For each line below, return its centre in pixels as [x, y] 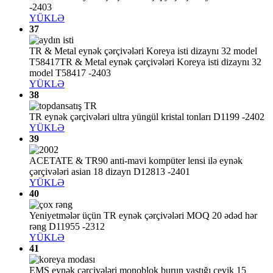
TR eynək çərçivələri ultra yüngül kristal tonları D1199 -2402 [147, 117]
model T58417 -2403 [70, 73]
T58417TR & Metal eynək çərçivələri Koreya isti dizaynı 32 [145, 62]
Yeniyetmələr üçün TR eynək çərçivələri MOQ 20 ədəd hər [143, 216]
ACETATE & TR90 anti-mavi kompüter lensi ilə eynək [136, 161]
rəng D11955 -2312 [67, 227]
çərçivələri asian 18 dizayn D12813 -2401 [110, 172]
